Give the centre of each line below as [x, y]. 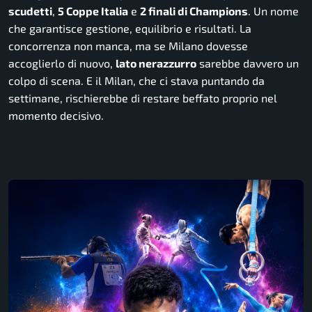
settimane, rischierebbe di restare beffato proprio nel [143, 98]
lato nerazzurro [156, 63]
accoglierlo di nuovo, [62, 63]
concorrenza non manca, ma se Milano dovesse [128, 46]
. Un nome [273, 11]
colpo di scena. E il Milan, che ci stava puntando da [136, 81]
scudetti [30, 11]
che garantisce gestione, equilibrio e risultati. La [130, 29]
